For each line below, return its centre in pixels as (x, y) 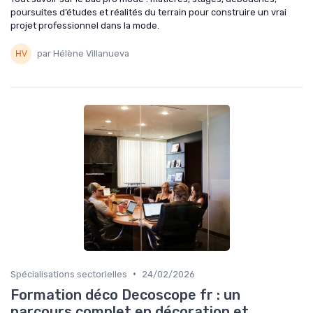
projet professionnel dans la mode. (85, 25)
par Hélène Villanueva (83, 54)
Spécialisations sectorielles (69, 274)
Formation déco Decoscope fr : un (125, 294)
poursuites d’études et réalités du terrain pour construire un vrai (148, 12)
